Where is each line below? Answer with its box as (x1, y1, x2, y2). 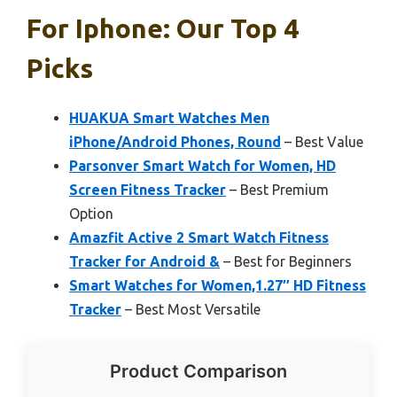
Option (69, 206, 113, 222)
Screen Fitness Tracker (69, 182, 226, 198)
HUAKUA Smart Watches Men (69, 110, 269, 126)
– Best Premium (226, 182, 329, 198)
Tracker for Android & (69, 253, 220, 269)
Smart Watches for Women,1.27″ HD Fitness (69, 277, 366, 293)
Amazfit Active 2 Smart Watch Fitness (69, 230, 329, 245)
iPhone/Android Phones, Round (69, 134, 281, 150)
